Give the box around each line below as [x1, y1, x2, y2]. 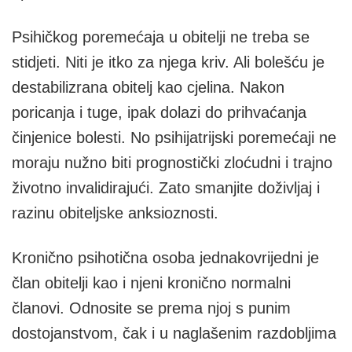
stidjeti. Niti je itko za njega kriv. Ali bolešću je [12, 53, 324, 71]
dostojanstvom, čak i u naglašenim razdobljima [12, 324, 336, 342]
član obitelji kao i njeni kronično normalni [12, 274, 291, 291]
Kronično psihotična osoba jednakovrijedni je [12, 249, 319, 266]
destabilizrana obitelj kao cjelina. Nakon [12, 79, 284, 96]
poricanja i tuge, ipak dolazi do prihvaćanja [12, 104, 306, 121]
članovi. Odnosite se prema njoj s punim [12, 299, 291, 317]
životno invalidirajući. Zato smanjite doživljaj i [12, 179, 320, 196]
